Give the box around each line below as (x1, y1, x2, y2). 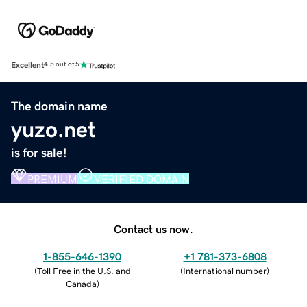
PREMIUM (27, 173, 77, 184)
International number (183, 266, 267, 275)
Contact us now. (114, 223, 193, 234)
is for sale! (11, 146, 67, 159)
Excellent (11, 60, 44, 69)
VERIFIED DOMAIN (94, 173, 189, 184)
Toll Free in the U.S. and (36, 266, 131, 275)
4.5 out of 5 (44, 61, 79, 69)
